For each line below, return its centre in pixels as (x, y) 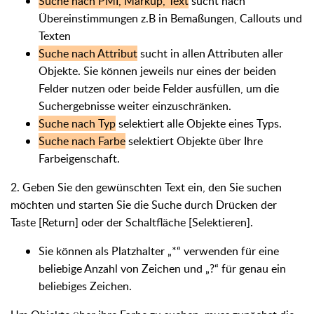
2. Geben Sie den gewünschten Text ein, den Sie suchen (146, 187)
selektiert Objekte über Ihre (194, 141)
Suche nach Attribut (88, 53)
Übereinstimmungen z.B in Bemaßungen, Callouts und (170, 18)
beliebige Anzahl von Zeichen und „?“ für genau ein (162, 268)
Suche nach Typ (77, 123)
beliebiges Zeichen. (85, 286)
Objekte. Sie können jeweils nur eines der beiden (157, 71)
